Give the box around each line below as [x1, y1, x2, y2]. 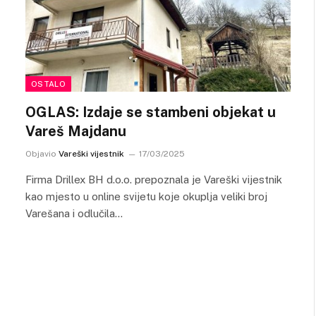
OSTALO [31, 79, 66, 88]
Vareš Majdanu [25, 122, 126, 140]
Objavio [25, 148, 56, 159]
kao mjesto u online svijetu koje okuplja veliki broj [25, 190, 267, 202]
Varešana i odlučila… [25, 207, 123, 219]
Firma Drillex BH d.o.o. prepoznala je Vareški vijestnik [25, 173, 282, 186]
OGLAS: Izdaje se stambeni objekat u [25, 103, 276, 121]
